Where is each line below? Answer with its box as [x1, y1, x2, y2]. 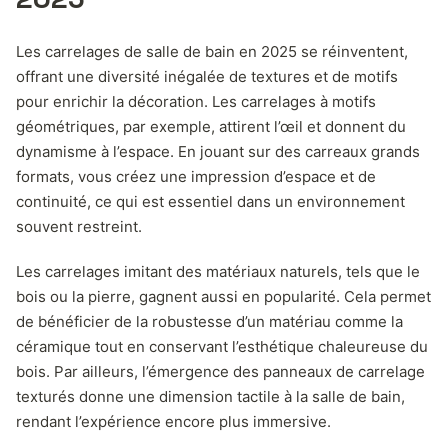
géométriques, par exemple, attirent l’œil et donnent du [16, 116, 406, 136]
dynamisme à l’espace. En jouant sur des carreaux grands [16, 141, 420, 161]
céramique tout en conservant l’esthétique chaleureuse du [16, 336, 428, 356]
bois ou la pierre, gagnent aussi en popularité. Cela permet [16, 286, 431, 306]
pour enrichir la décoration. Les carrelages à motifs [16, 91, 376, 111]
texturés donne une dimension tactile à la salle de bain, [16, 386, 405, 406]
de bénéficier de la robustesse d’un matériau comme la [16, 311, 403, 331]
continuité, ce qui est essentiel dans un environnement [16, 191, 405, 211]
